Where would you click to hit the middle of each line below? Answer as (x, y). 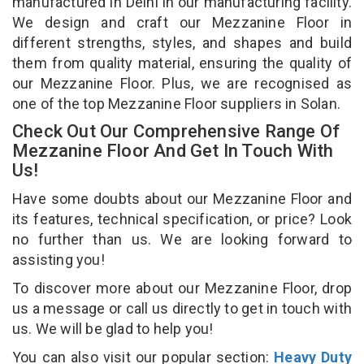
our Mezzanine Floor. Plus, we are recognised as (182, 83)
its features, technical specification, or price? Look (182, 219)
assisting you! (60, 259)
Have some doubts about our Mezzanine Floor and (182, 198)
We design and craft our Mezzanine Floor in (182, 22)
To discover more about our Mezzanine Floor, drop (182, 288)
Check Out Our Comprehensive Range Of (176, 131)
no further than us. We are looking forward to (182, 239)
